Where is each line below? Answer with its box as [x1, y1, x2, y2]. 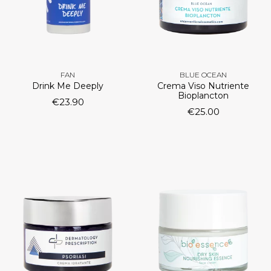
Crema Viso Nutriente [157, 80, 249, 92]
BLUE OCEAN [180, 70, 227, 80]
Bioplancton [178, 90, 229, 102]
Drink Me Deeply [32, 80, 103, 92]
